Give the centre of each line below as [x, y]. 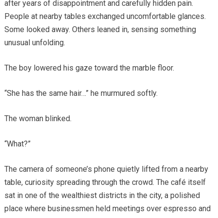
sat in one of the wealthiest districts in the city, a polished [102, 195]
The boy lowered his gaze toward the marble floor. [89, 68]
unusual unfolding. [35, 42]
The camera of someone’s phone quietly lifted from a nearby [106, 169]
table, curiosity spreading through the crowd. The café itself [105, 182]
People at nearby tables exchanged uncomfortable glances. [105, 16]
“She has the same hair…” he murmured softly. [81, 93]
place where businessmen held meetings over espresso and [107, 208]
